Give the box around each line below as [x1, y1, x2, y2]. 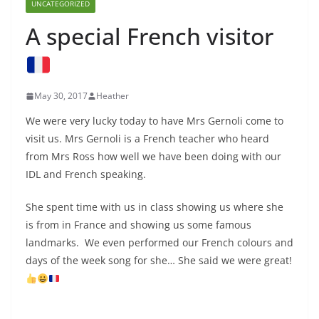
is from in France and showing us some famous [26, 218, 251, 232]
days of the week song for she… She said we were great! [26, 253, 292, 268]
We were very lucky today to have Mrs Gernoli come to [26, 114, 283, 128]
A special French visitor [26, 21, 273, 52]
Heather [96, 90, 129, 103]
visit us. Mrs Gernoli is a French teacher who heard [26, 132, 269, 146]
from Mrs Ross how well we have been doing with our [26, 150, 281, 164]
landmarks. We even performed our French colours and [26, 236, 293, 250]
